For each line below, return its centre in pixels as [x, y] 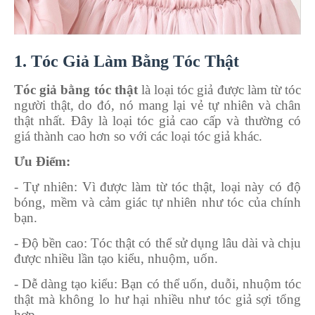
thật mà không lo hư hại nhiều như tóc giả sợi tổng [157, 299]
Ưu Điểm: [42, 161]
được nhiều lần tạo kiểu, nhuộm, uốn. [116, 258]
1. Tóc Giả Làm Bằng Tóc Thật [127, 61]
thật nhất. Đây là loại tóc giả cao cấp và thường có [157, 120]
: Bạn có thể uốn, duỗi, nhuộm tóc [208, 283]
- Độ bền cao [49, 243]
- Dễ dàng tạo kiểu [64, 283]
